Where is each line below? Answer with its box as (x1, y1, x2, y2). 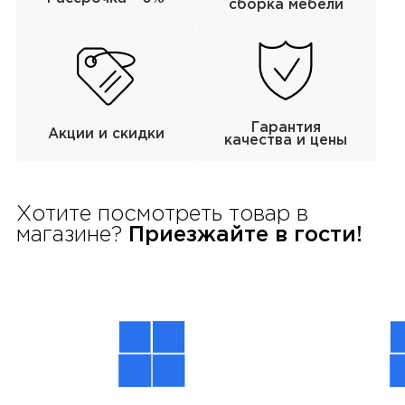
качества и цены (224, 134, 348, 146)
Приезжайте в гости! (121, 226, 363, 246)
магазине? (15, 226, 122, 246)
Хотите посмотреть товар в (15, 205, 308, 225)
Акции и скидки (47, 127, 165, 140)
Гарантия (250, 121, 321, 134)
